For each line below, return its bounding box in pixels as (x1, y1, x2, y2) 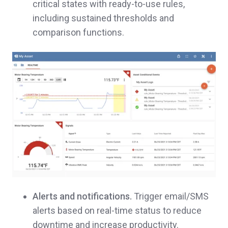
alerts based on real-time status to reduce (33, 205, 202, 216)
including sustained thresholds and (33, 12, 174, 23)
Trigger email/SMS (132, 190, 209, 202)
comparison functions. (33, 26, 124, 38)
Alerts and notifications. (33, 190, 132, 202)
